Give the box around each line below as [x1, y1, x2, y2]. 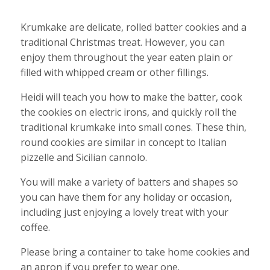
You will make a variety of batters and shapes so [20, 175, 238, 189]
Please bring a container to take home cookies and [20, 245, 250, 259]
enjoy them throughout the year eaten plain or [20, 51, 233, 64]
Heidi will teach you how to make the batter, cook [20, 90, 242, 104]
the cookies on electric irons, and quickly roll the [20, 105, 237, 119]
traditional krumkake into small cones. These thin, [20, 121, 246, 134]
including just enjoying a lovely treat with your [20, 206, 228, 219]
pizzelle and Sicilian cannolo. [20, 151, 147, 164]
